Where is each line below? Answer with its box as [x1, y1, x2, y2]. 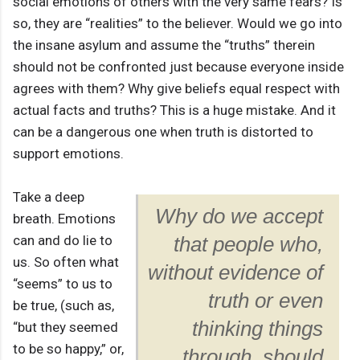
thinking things [192, 317, 323, 341]
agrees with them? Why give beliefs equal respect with [13, 80, 340, 97]
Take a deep [13, 189, 84, 206]
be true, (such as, [13, 297, 114, 314]
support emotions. [13, 145, 124, 162]
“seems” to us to [13, 276, 112, 292]
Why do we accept [155, 205, 323, 228]
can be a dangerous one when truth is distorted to [13, 124, 313, 141]
